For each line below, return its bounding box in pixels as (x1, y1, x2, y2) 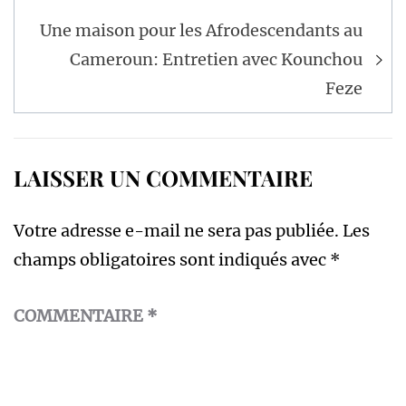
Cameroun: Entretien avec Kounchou (70, 49, 362, 71)
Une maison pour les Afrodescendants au (40, 20, 362, 42)
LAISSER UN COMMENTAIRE (14, 163, 313, 193)
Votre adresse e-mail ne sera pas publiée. (14, 220, 339, 242)
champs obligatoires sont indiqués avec (14, 249, 330, 271)
